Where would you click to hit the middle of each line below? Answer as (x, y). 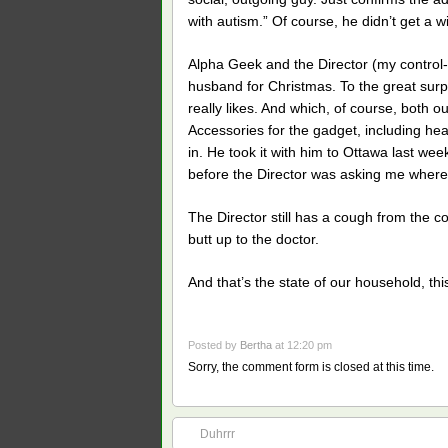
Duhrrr (217, 434)
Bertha (256, 345)
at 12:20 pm (302, 345)
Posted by (214, 345)
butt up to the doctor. (253, 238)
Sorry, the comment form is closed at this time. (311, 367)
